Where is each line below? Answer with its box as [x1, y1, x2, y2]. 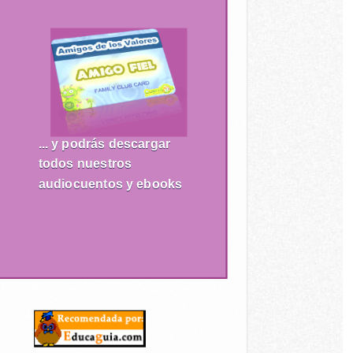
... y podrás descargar [38, 136, 170, 150]
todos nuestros [38, 156, 132, 171]
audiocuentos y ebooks [38, 176, 183, 191]
